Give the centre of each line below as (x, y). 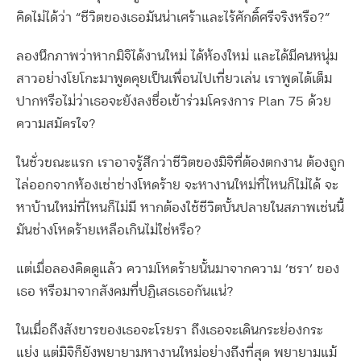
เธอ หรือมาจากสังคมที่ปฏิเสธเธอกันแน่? (125, 292)
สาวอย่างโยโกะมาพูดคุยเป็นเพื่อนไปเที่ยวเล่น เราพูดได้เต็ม (174, 79)
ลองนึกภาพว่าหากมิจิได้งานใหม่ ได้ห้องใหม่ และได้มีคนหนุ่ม (177, 57)
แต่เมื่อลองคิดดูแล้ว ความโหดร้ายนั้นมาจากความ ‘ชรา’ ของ (178, 270)
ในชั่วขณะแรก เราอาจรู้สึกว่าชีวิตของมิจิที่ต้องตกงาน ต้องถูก (180, 163)
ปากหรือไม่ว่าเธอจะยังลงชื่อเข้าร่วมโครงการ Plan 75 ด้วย (174, 102)
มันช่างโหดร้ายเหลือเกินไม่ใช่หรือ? (109, 231)
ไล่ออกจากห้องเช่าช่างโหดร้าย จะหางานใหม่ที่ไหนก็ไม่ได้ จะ (177, 186)
